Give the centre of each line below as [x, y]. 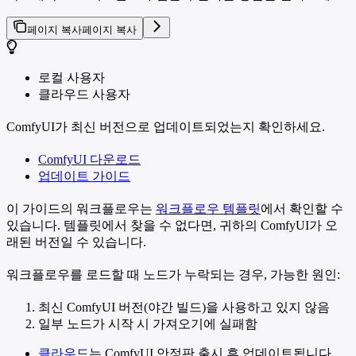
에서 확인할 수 [302, 209]
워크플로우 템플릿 [208, 209]
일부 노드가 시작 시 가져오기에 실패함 [148, 324]
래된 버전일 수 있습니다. [76, 242]
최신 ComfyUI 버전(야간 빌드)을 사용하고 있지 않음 [184, 308]
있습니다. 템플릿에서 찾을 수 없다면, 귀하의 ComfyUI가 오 [172, 226]
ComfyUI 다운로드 [89, 160]
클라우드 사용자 [84, 95]
